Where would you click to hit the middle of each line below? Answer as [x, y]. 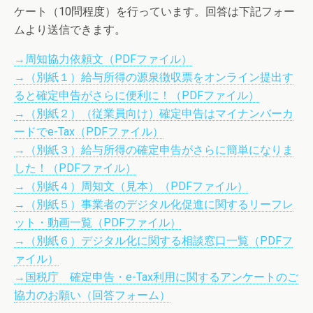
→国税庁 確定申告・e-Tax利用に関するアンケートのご [156, 277]
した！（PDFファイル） [75, 168]
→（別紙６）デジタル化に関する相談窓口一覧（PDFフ [153, 241]
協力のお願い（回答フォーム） [92, 295]
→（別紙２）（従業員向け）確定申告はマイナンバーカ [154, 114]
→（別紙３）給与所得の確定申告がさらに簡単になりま [154, 150]
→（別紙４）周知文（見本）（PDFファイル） [131, 186]
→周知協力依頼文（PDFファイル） [103, 59]
